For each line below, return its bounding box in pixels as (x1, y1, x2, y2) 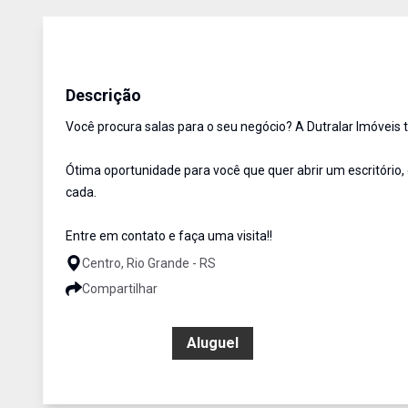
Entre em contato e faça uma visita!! (66, 229, 272, 243)
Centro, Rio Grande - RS (82, 256, 216, 270)
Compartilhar (82, 281, 158, 296)
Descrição (66, 86, 141, 105)
